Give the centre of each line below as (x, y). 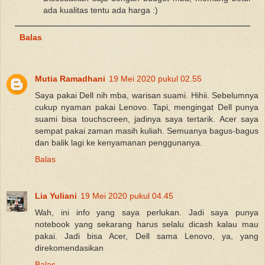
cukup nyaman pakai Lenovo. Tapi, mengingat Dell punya (147, 107)
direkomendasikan (69, 248)
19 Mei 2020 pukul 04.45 (127, 195)
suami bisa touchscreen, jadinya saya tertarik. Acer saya (147, 119)
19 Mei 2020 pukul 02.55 (155, 78)
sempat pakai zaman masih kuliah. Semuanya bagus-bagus (147, 130)
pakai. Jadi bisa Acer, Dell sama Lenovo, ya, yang (147, 236)
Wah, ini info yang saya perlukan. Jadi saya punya (147, 212)
